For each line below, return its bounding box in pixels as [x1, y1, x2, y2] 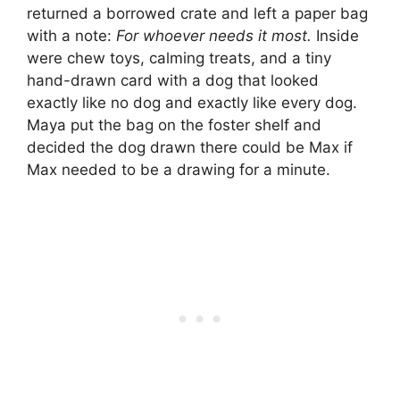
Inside [312, 27, 359, 46]
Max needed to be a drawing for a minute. [27, 161, 330, 179]
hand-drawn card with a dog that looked [27, 71, 319, 90]
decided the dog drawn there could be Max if [27, 138, 353, 157]
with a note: [27, 27, 116, 46]
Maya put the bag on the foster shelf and [27, 116, 321, 135]
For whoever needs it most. [116, 27, 312, 46]
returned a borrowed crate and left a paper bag [27, 4, 368, 23]
